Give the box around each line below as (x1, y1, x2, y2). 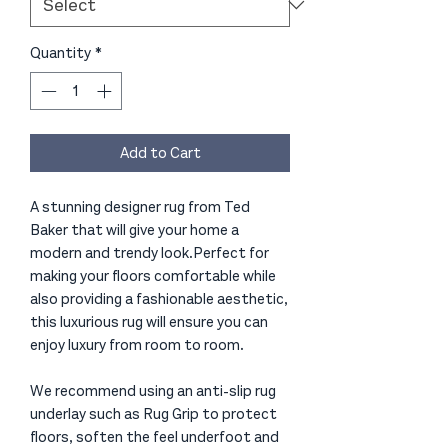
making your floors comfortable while (30, 266, 276, 287)
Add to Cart (119, 143, 201, 164)
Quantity (30, 42, 91, 63)
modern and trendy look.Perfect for (30, 243, 269, 264)
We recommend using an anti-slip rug (30, 381, 276, 402)
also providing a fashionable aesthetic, (30, 289, 288, 310)
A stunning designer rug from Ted (30, 197, 250, 218)
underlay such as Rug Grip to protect (30, 404, 277, 425)
